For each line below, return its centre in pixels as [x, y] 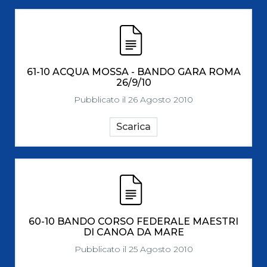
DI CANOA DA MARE [133, 232]
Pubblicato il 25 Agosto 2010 [133, 249]
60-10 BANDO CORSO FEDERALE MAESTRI [133, 221]
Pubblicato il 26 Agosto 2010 [133, 100]
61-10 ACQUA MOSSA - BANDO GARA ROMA [133, 72]
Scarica [133, 127]
